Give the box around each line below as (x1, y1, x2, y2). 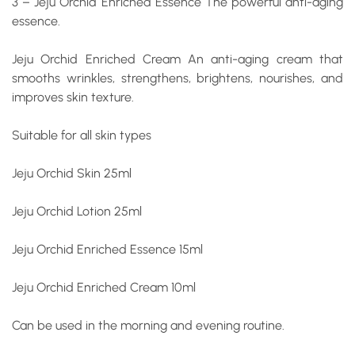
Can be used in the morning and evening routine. (12, 318, 284, 333)
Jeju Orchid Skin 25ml (12, 166, 132, 181)
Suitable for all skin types (12, 128, 151, 143)
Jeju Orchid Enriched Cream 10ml (12, 280, 196, 295)
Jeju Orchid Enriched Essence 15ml (12, 242, 203, 257)
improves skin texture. (12, 90, 134, 105)
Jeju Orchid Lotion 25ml (12, 204, 142, 219)
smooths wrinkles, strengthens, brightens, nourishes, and (12, 71, 343, 86)
